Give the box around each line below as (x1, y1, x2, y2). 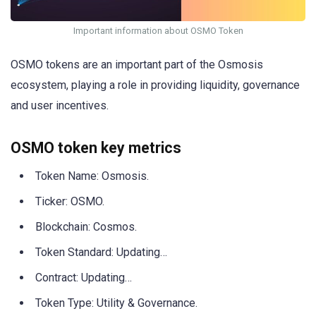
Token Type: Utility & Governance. (35, 296, 197, 310)
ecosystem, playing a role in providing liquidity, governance (11, 78, 300, 92)
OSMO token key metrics (11, 138, 181, 157)
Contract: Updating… (35, 270, 132, 284)
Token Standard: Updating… (35, 245, 167, 259)
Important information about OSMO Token (73, 25, 243, 37)
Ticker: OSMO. (35, 194, 104, 208)
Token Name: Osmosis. (35, 169, 149, 183)
